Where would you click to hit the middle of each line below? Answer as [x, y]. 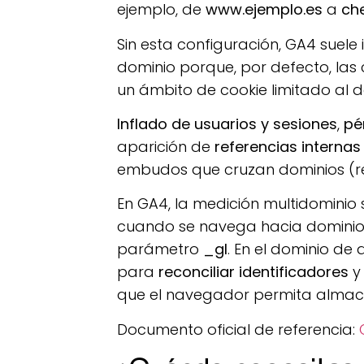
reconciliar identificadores [254, 272]
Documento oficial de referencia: [238, 329]
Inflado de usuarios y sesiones [227, 123]
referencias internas [288, 146]
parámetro [160, 249]
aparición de [166, 146]
